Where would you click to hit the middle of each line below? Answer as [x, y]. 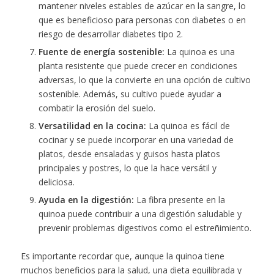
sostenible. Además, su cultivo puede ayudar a [130, 94]
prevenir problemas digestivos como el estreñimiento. [145, 228]
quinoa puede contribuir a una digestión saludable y [140, 213]
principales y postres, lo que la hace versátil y [127, 168]
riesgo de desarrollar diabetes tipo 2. [110, 34]
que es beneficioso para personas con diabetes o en [142, 20]
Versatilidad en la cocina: [92, 125]
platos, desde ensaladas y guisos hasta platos [129, 154]
